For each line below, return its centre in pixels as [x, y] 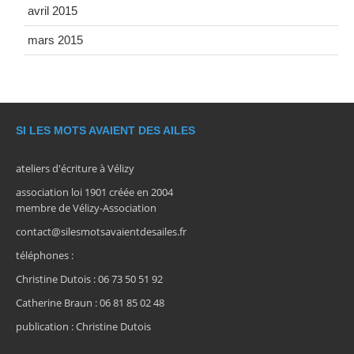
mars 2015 [55, 40]
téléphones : [45, 255]
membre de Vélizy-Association [86, 207]
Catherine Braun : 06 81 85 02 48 [90, 302]
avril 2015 [53, 10]
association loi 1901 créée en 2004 [94, 192]
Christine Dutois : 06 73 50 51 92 [89, 279]
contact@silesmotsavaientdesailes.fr [101, 231]
